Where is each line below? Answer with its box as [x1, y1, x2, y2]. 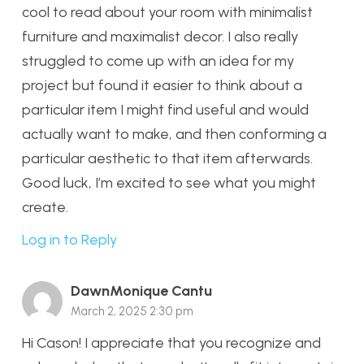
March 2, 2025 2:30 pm [71, 304, 193, 319]
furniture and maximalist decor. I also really [22, 27, 298, 45]
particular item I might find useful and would [22, 100, 309, 119]
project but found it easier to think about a [22, 76, 302, 94]
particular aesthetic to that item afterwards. [22, 149, 313, 167]
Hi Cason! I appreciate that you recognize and [22, 334, 321, 353]
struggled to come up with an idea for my [22, 51, 294, 70]
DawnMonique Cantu [71, 282, 212, 301]
